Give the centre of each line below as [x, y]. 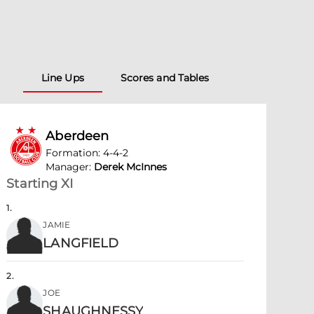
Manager [68, 167]
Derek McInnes [131, 167]
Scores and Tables [165, 78]
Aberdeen [77, 136]
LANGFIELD [81, 243]
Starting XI [40, 184]
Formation [72, 153]
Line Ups [62, 78]
